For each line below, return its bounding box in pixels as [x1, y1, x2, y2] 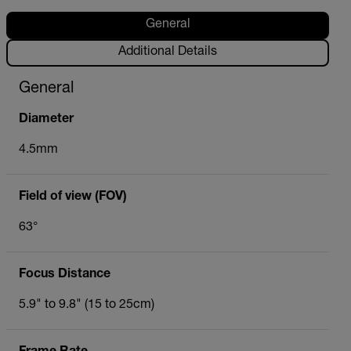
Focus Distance [19, 268, 110, 281]
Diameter [19, 113, 74, 126]
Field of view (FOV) [19, 190, 127, 204]
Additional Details [118, 46, 217, 60]
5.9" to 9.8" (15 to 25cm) [19, 299, 154, 312]
